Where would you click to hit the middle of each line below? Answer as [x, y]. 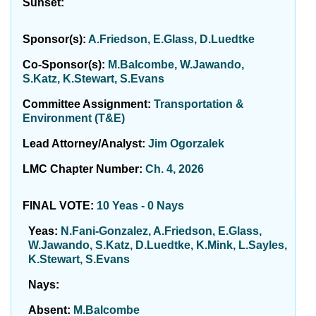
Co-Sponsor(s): [65, 65]
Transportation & [199, 104]
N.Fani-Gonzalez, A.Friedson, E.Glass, [161, 231]
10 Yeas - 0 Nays [140, 206]
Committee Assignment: [88, 104]
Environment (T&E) [74, 118]
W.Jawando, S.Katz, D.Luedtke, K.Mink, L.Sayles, [158, 245]
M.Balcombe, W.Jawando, [176, 65]
